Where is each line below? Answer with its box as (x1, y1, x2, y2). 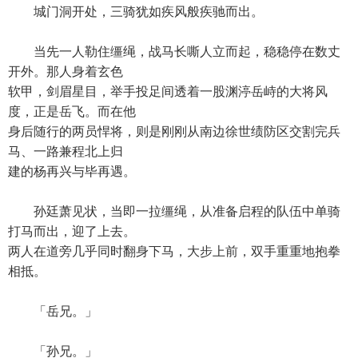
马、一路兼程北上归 (8, 145, 123, 158)
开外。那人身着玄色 (8, 65, 123, 78)
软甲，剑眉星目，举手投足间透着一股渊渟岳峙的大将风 (8, 85, 328, 98)
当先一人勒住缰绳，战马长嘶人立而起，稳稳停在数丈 (8, 45, 340, 58)
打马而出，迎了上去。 (8, 225, 136, 238)
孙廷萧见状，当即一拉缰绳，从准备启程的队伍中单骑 (8, 205, 340, 218)
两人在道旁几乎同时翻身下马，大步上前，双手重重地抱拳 (8, 245, 340, 258)
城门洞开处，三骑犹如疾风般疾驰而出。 (8, 5, 264, 18)
